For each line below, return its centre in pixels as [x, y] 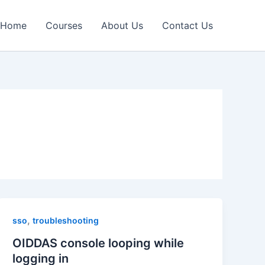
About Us [122, 26]
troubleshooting [66, 221]
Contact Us [188, 26]
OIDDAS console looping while [98, 243]
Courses [64, 26]
